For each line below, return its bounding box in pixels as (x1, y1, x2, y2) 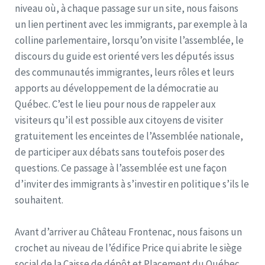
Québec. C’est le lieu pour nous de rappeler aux (15, 97, 216, 111)
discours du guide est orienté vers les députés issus (15, 49, 234, 63)
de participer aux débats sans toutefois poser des (15, 145, 225, 159)
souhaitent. (15, 193, 63, 206)
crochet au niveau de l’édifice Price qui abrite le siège (15, 241, 242, 254)
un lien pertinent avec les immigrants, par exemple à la (15, 17, 247, 31)
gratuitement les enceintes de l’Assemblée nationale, (15, 129, 243, 143)
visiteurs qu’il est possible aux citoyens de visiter (15, 113, 223, 127)
